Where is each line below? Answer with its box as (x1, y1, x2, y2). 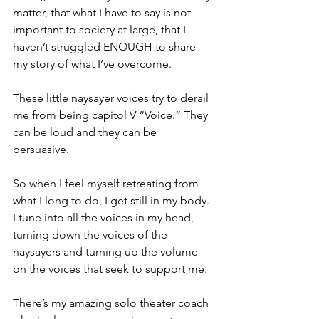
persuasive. (13, 142, 69, 156)
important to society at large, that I (13, 22, 189, 36)
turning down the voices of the (13, 227, 170, 241)
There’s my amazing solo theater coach (13, 296, 211, 310)
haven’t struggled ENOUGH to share (13, 39, 199, 53)
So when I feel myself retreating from (13, 176, 202, 190)
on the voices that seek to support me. (13, 261, 210, 276)
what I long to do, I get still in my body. (13, 193, 212, 207)
